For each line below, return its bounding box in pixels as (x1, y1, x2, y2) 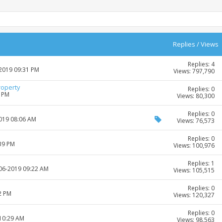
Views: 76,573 (177, 116, 215, 125)
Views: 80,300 (177, 92, 215, 101)
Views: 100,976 (173, 141, 215, 150)
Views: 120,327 (173, 191, 215, 200)
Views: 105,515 (173, 166, 215, 175)
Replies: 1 (188, 159, 215, 168)
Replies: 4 (188, 60, 215, 69)
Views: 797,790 (173, 67, 215, 76)
